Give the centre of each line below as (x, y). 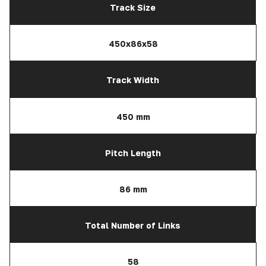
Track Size (133, 8)
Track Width (133, 80)
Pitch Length (133, 153)
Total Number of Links (133, 226)
